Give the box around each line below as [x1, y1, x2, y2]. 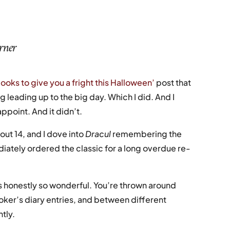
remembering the [112, 128, 182, 139]
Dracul [85, 128, 113, 139]
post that [155, 76, 191, 88]
